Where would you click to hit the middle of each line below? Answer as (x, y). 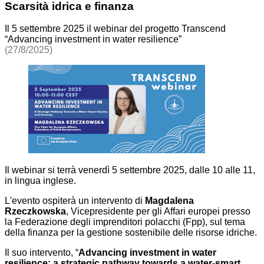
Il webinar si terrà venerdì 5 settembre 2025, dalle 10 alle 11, (130, 170)
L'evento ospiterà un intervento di (75, 201)
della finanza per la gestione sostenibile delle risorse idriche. (132, 233)
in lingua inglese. (42, 181)
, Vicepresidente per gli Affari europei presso (158, 212)
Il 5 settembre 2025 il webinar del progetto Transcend (115, 29)
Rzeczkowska (35, 212)
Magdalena (169, 201)
